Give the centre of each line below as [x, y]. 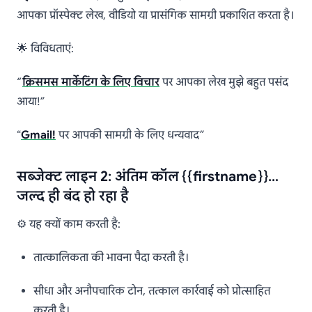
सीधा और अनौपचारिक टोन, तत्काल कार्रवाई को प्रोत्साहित [152, 291]
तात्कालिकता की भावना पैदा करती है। [111, 258]
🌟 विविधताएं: [45, 49]
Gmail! [38, 135]
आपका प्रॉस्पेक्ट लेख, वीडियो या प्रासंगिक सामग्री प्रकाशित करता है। [155, 16]
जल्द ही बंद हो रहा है [72, 196]
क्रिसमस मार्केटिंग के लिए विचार [91, 83]
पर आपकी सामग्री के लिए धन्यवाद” [130, 135]
